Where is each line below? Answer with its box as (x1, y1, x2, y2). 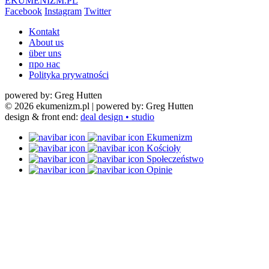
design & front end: (5, 112, 80, 122)
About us (29, 37, 64, 48)
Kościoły (147, 143, 181, 154)
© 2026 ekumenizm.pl (5, 101, 89, 112)
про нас (29, 59, 60, 70)
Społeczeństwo (147, 154, 204, 165)
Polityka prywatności (29, 70, 109, 80)
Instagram (44, 6, 82, 17)
